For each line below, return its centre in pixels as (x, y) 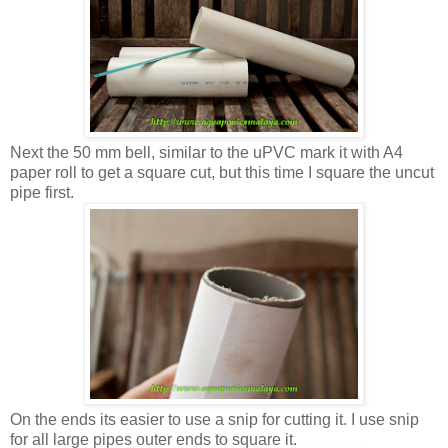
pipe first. (42, 193)
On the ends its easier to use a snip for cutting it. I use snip (214, 420)
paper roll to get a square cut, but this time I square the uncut (222, 173)
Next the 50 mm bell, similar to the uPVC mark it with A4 (206, 153)
